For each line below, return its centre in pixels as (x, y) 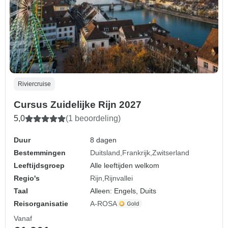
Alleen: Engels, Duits (123, 191)
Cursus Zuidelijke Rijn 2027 (78, 104)
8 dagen (104, 140)
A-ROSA (104, 203)
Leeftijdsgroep (39, 165)
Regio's (27, 178)
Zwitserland (171, 152)
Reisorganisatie (41, 203)
